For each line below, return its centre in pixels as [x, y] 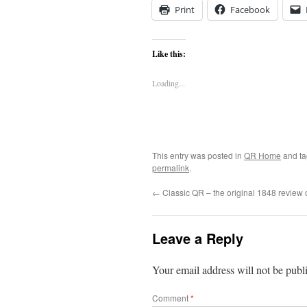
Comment [171, 298]
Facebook [250, 10]
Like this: [169, 54]
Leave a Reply [198, 238]
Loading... [169, 83]
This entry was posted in [198, 155]
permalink [171, 168]
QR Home [262, 155]
